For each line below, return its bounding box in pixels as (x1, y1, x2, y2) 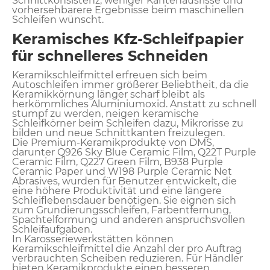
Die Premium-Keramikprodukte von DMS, (12, 136, 214, 148)
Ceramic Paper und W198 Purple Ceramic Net (12, 165, 232, 177)
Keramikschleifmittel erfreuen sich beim (12, 69, 207, 81)
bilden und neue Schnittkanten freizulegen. (12, 127, 225, 139)
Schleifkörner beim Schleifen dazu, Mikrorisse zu (12, 117, 243, 129)
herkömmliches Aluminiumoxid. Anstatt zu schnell (12, 98, 257, 110)
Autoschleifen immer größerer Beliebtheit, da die (12, 78, 249, 90)
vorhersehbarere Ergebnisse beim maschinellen (12, 4, 244, 16)
